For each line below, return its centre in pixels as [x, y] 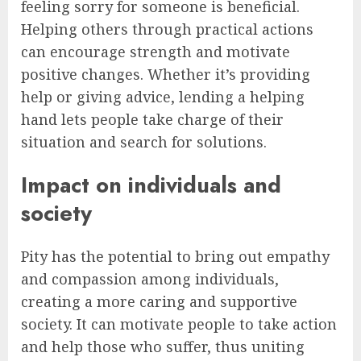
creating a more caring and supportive [159, 302]
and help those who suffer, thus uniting [163, 347]
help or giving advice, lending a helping [163, 96]
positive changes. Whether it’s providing [166, 74]
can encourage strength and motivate [156, 51]
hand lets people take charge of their [152, 119]
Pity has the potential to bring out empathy [175, 257]
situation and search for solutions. [144, 141]
